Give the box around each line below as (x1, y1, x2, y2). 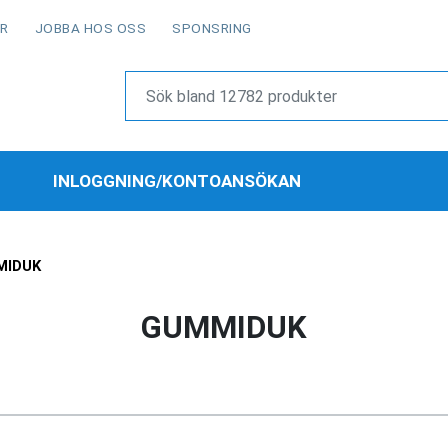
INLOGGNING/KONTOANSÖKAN (52, 171, 301, 191)
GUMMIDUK (141, 309, 307, 346)
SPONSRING (172, 20, 252, 36)
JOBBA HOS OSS (34, 20, 146, 36)
